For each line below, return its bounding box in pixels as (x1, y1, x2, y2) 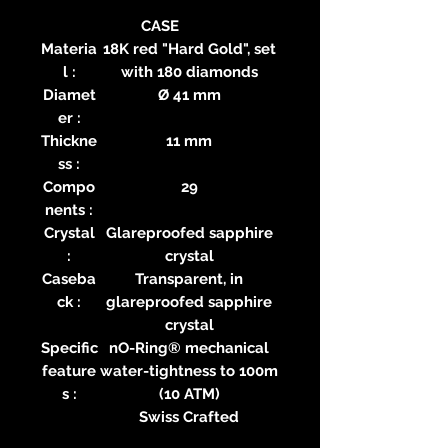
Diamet (42, 85, 96, 104)
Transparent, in (135, 269, 243, 288)
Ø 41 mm (157, 85, 221, 104)
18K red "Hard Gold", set (102, 39, 276, 58)
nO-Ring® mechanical (109, 338, 269, 357)
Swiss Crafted (139, 407, 239, 426)
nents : (45, 200, 93, 219)
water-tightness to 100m (100, 361, 278, 380)
